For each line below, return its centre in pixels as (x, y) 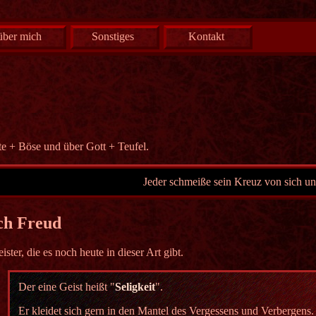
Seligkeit (135, 287)
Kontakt (206, 36)
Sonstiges (113, 36)
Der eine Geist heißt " (67, 287)
